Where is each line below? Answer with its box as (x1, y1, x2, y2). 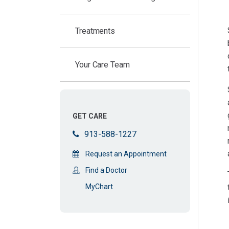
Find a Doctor (85, 166, 127, 174)
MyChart (85, 182, 113, 191)
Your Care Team (75, 60, 130, 70)
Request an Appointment (85, 150, 167, 158)
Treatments (75, 26, 115, 36)
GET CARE (73, 112, 107, 120)
